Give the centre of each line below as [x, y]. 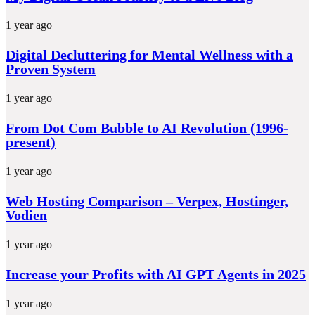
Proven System [51, 69]
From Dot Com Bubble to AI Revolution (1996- [147, 128]
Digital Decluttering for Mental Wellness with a [149, 54]
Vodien [26, 215]
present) [31, 142]
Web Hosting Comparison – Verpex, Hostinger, [147, 201]
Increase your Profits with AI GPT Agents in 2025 [156, 274]
